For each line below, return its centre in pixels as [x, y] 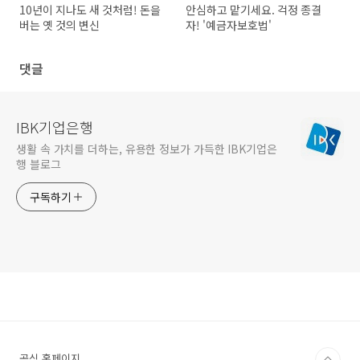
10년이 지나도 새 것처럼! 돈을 [90, 10]
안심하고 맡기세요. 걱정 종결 [254, 10]
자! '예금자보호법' [229, 25]
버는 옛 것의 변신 [59, 25]
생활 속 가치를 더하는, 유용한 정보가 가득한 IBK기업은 [147, 149]
